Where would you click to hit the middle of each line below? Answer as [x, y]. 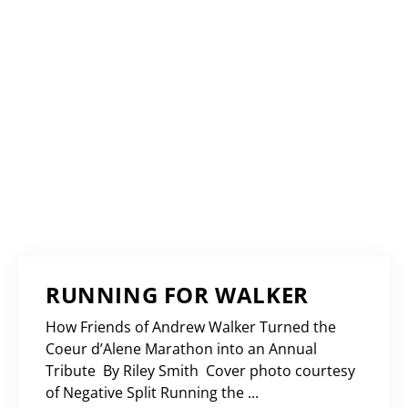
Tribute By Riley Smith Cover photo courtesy [200, 371]
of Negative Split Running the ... [152, 393]
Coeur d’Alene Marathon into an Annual [181, 349]
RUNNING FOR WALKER [180, 295]
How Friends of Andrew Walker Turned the [191, 327]
